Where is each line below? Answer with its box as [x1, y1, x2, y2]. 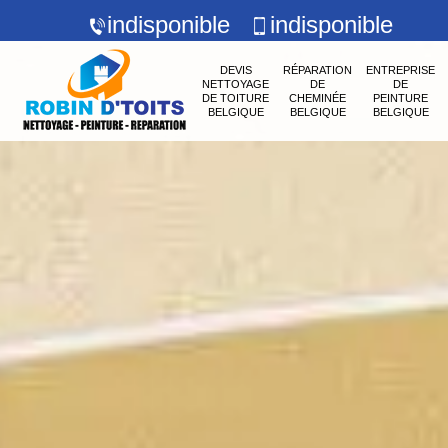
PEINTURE [373, 92, 428, 104]
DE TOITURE [202, 92, 269, 104]
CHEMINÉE [289, 92, 346, 104]
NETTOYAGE [202, 78, 269, 90]
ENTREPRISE [366, 64, 435, 76]
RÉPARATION [283, 64, 352, 76]
